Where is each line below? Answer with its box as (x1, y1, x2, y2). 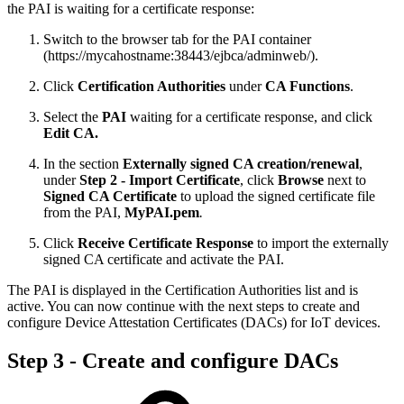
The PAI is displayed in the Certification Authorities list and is (7, 282, 358, 298)
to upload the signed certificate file (177, 188, 375, 205)
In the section (43, 156, 123, 172)
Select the (43, 109, 102, 125)
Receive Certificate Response (78, 235, 253, 252)
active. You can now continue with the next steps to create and (7, 298, 360, 315)
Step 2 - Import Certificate (79, 172, 240, 188)
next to (324, 172, 366, 188)
